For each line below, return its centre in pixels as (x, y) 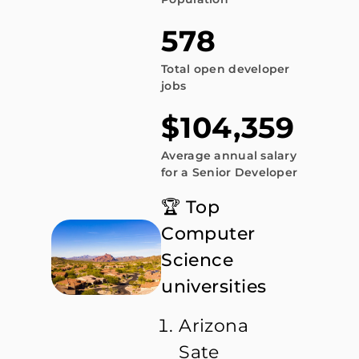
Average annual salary (229, 156)
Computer (208, 234)
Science (198, 260)
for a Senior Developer (230, 173)
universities (214, 287)
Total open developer (226, 69)
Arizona (214, 326)
